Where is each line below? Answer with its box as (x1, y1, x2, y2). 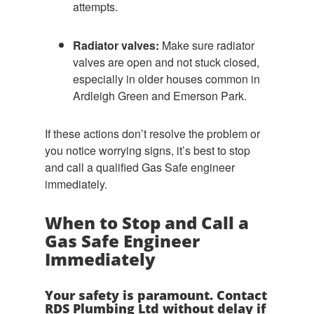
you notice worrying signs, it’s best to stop (45, 142, 250, 158)
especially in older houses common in (73, 71, 260, 87)
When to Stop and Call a (45, 211, 249, 234)
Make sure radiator (159, 37, 254, 53)
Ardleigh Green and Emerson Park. (73, 88, 247, 104)
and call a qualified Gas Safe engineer (45, 159, 235, 175)
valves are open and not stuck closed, (73, 54, 259, 70)
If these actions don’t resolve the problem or (45, 125, 260, 142)
